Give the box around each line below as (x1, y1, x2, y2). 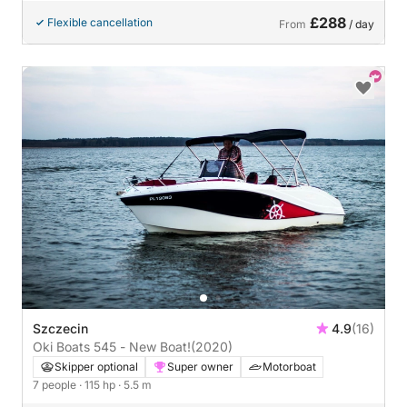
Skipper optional (55, 359, 138, 373)
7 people (33, 377, 79, 392)
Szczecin (33, 320, 88, 336)
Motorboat (263, 359, 316, 373)
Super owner (167, 359, 233, 373)
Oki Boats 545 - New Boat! (33, 338, 191, 354)
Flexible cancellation (47, 15, 153, 29)
